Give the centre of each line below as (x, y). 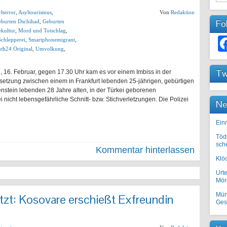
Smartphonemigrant (52, 40)
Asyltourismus (35, 12)
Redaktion (183, 12)
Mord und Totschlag (42, 30)
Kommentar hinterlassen (145, 150)
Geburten (53, 21)
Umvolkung (50, 49)
